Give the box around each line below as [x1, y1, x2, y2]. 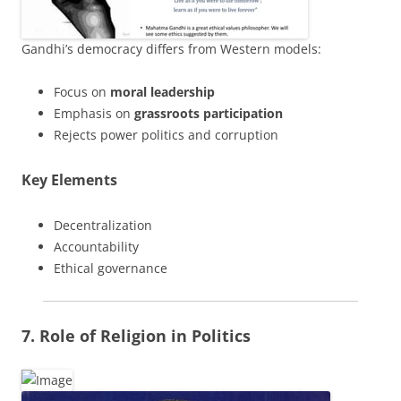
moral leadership [110, 83, 215, 101]
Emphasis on [54, 105, 134, 123]
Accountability [54, 238, 139, 256]
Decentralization [54, 217, 152, 235]
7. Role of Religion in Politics [21, 325, 251, 347]
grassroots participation [134, 105, 283, 123]
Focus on [54, 83, 110, 101]
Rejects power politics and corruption [54, 126, 278, 144]
